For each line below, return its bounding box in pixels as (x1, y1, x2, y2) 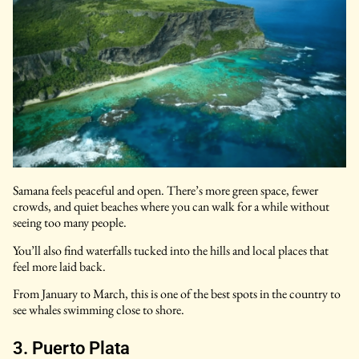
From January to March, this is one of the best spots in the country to (13, 284, 341, 302)
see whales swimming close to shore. (13, 301, 184, 318)
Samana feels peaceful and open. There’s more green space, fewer (13, 182, 318, 200)
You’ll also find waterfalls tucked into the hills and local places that (13, 241, 329, 259)
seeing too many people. (13, 214, 127, 232)
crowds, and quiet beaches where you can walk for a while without (13, 198, 329, 216)
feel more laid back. (13, 257, 106, 275)
